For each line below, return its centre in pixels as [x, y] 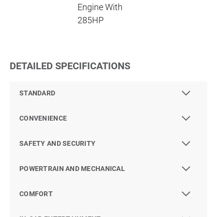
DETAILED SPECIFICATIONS [70, 66]
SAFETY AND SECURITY [58, 144]
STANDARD [38, 93]
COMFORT [36, 194]
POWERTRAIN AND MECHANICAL [72, 169]
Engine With [100, 7]
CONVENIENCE [43, 118]
